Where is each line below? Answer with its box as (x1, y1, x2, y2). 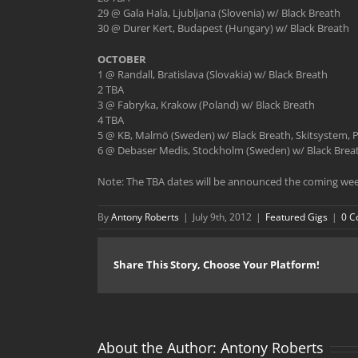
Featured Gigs (265, 210, 328, 224)
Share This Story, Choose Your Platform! (113, 257, 320, 272)
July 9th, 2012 (193, 210, 252, 224)
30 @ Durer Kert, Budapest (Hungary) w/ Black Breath (97, 21, 349, 35)
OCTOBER (97, 52, 146, 66)
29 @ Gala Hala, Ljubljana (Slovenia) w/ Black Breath (97, 6, 340, 20)
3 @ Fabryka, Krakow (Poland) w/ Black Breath (97, 97, 315, 112)
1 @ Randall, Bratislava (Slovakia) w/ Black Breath (97, 67, 328, 82)
